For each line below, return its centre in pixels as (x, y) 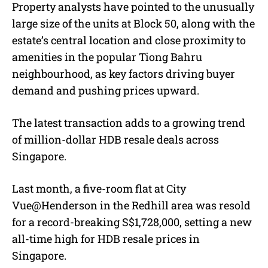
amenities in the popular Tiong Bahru (107, 57)
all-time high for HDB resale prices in (106, 239)
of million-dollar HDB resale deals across (115, 140)
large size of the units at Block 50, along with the (133, 24)
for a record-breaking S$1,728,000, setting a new (132, 222)
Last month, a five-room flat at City (99, 189)
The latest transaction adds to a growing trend (129, 123)
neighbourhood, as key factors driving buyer (124, 74)
